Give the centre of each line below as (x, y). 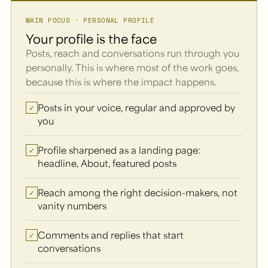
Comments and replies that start (111, 235)
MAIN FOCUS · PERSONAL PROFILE (90, 20)
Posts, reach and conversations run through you (133, 53)
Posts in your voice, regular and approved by (136, 108)
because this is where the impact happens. (121, 82)
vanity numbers (72, 206)
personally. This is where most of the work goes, (132, 68)
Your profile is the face (91, 39)
